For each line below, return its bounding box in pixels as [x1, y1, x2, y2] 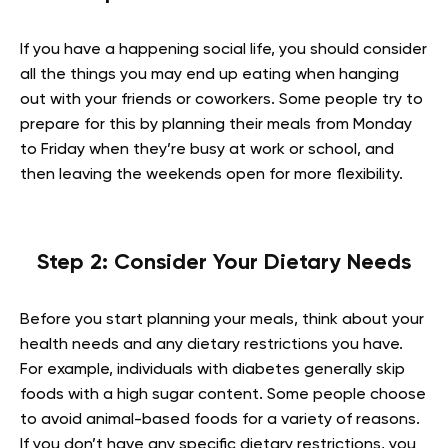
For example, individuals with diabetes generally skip [20, 362, 405, 378]
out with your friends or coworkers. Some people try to [20, 92, 423, 108]
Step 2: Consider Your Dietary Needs [37, 252, 411, 274]
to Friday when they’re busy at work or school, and [20, 142, 394, 158]
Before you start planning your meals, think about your [20, 312, 424, 328]
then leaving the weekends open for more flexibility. [20, 167, 403, 183]
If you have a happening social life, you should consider [20, 42, 427, 58]
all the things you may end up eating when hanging [20, 67, 399, 83]
